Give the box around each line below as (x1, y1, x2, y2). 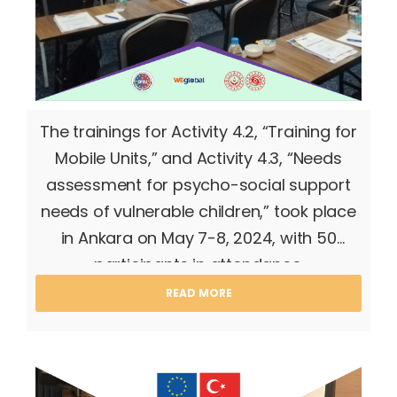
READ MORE (165, 285, 232, 301)
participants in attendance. (93, 253, 304, 276)
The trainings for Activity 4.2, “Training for (40, 121, 357, 143)
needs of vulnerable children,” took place (41, 200, 356, 222)
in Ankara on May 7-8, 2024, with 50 (60, 227, 337, 249)
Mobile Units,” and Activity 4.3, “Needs (55, 147, 342, 169)
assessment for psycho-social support (46, 174, 351, 196)
